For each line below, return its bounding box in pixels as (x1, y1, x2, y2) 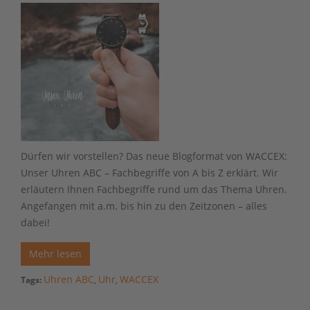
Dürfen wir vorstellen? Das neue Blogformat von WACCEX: (21, 149, 287, 163)
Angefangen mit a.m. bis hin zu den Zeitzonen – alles (21, 199, 267, 212)
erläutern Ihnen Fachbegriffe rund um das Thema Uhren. (21, 182, 287, 196)
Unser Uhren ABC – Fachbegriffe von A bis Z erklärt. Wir (21, 165, 278, 179)
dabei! (21, 215, 50, 229)
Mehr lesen (29, 246, 82, 260)
